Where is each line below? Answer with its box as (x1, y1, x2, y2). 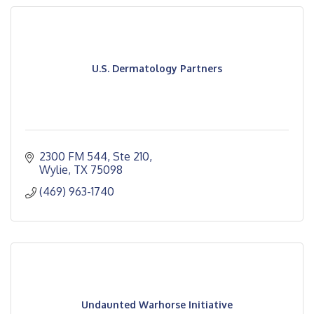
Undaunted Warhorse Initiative (81, 299, 233, 310)
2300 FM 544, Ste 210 (39, 149, 149, 163)
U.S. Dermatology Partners (92, 62, 222, 74)
